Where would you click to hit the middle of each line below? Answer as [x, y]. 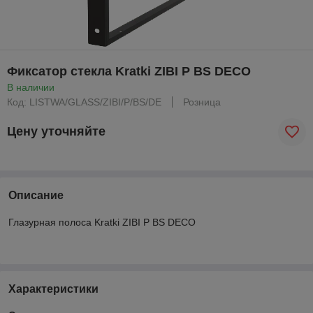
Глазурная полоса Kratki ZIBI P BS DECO [102, 222]
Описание [36, 195]
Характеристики [53, 289]
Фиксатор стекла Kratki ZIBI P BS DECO [129, 71]
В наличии [31, 87]
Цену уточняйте [56, 132]
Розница [202, 102]
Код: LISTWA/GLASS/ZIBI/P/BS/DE [84, 102]
